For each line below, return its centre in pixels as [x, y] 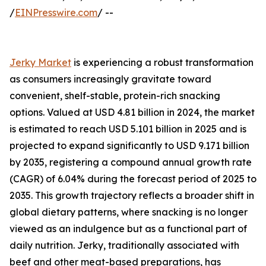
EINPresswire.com [56, 13]
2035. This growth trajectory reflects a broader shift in [132, 196]
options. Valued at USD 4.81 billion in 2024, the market [132, 113]
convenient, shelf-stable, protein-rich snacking [115, 96]
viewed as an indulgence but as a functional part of [128, 229]
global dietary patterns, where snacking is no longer [129, 212]
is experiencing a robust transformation [162, 63]
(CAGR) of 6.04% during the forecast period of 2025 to [133, 179]
